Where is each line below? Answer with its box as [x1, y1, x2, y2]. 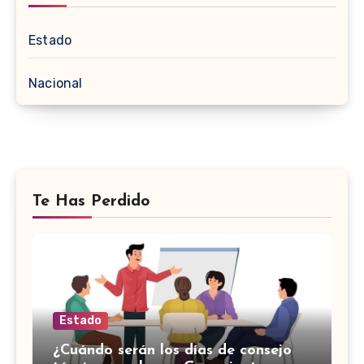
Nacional [28, 76, 83, 92]
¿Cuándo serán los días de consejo [53, 343, 292, 359]
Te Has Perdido [32, 193, 150, 210]
